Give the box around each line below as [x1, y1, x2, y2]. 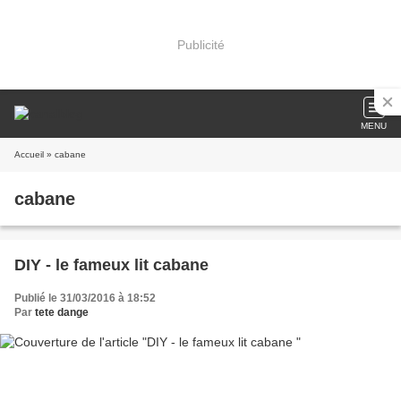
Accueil [14, 149, 44, 159]
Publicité [176, 37, 225, 52]
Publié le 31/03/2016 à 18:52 [14, 292, 156, 304]
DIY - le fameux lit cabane [14, 256, 209, 274]
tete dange [35, 306, 89, 319]
